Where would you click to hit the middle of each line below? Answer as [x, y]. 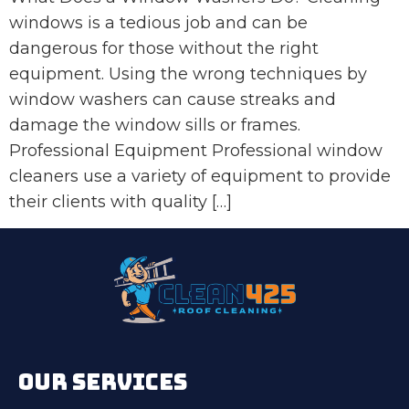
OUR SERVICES [103, 382]
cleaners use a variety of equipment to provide [200, 177]
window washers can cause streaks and [173, 100]
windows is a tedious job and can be [158, 23]
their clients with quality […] [121, 202]
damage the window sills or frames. [155, 126]
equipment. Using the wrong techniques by [188, 74]
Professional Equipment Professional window [196, 151]
